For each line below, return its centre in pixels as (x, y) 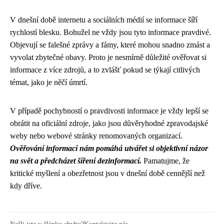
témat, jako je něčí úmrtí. (49, 82)
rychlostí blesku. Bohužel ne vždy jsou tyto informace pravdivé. (110, 32)
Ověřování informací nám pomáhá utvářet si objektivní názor (109, 148)
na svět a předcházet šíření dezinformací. (76, 161)
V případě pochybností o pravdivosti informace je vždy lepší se (109, 111)
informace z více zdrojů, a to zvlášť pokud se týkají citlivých (105, 70)
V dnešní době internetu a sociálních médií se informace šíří (104, 20)
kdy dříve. (26, 186)
